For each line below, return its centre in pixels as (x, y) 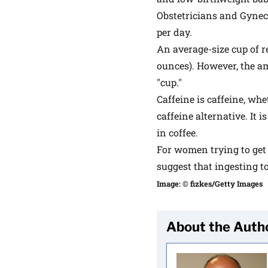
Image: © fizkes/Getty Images (210, 184)
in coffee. (177, 133)
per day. (174, 32)
